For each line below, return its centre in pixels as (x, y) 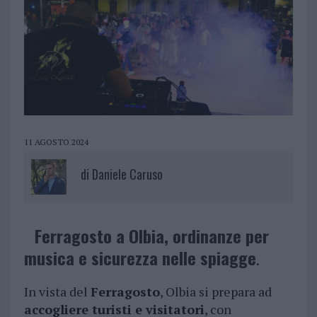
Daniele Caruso (127, 174)
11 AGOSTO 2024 (56, 142)
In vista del (57, 292)
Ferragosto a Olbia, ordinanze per (151, 236)
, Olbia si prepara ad (215, 292)
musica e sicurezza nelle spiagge (140, 258)
